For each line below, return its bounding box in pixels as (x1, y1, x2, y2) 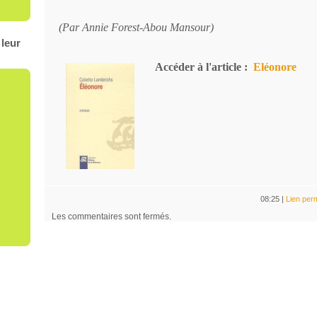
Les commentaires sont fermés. (51, 212, 171, 222)
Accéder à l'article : (149, 61, 248, 73)
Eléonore (253, 61, 296, 73)
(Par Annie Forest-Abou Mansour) (58, 21, 214, 33)
